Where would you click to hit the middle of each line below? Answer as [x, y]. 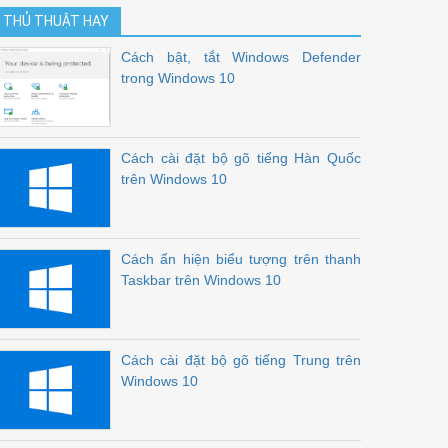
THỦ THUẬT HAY [56, 21]
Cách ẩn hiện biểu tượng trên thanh [241, 259]
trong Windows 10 [178, 78]
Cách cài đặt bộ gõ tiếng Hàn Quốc [241, 158]
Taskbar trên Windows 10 [201, 280]
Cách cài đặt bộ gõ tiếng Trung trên [241, 360]
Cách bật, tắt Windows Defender [241, 57]
